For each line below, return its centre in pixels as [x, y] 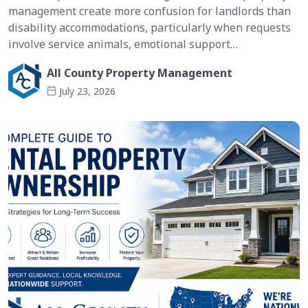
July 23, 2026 [87, 91]
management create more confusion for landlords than [150, 11]
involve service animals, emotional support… [123, 44]
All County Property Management [140, 73]
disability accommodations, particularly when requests [150, 28]
